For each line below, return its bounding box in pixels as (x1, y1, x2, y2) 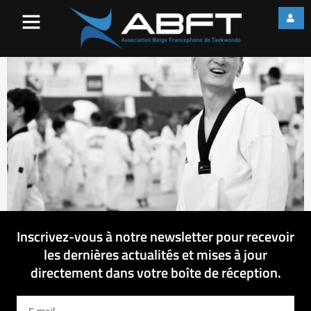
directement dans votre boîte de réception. (30, 261, 281, 283)
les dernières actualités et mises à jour (44, 243, 267, 265)
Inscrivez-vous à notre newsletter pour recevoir (17, 225, 294, 247)
